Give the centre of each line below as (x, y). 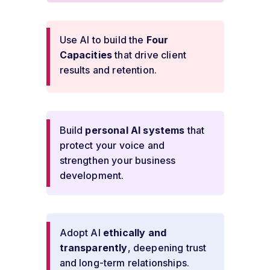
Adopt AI (81, 233)
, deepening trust (167, 248)
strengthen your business (118, 161)
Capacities (86, 55)
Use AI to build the (102, 40)
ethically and (135, 233)
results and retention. (108, 70)
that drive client (149, 55)
